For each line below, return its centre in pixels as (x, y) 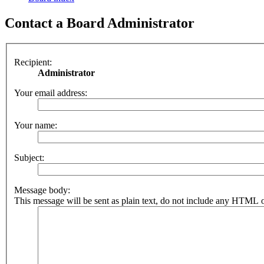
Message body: (42, 190)
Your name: (36, 125)
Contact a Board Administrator (100, 23)
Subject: (29, 157)
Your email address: (51, 93)
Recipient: (33, 62)
